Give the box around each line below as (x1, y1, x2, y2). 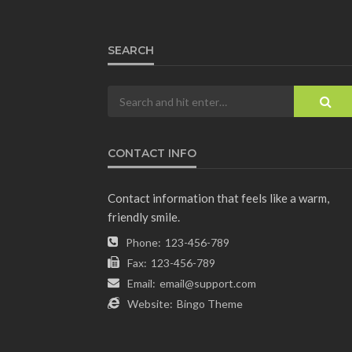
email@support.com (159, 277, 256, 291)
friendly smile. (108, 210, 180, 225)
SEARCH (108, 43, 154, 58)
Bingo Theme (177, 297, 243, 311)
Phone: (126, 236, 161, 250)
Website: (127, 297, 173, 311)
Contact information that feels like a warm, (108, 191, 329, 206)
